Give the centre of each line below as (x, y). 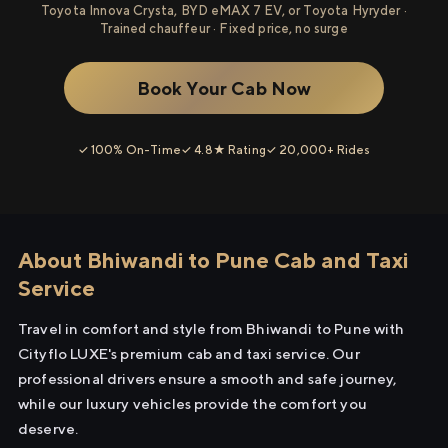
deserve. (48, 428)
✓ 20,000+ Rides (318, 149)
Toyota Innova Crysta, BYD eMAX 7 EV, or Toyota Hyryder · (224, 10)
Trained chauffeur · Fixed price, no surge (224, 28)
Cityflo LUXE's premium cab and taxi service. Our (189, 353)
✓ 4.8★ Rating (223, 149)
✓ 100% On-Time (129, 149)
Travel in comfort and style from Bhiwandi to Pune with (211, 328)
